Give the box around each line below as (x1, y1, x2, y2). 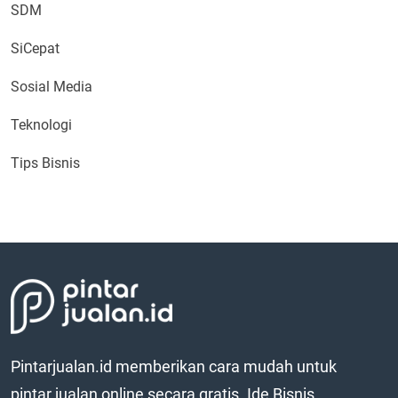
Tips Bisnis (11, 154, 80, 171)
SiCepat (11, 39, 60, 57)
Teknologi (11, 115, 72, 133)
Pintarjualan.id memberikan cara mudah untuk (11, 356, 337, 376)
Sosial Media (11, 77, 92, 95)
